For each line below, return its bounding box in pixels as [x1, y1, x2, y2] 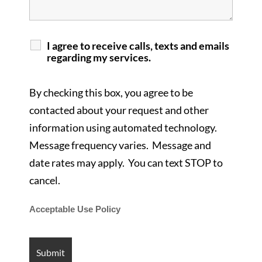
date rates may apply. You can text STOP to [29, 156, 223, 170]
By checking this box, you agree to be [29, 86, 193, 99]
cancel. [29, 174, 65, 187]
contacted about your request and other [29, 104, 209, 117]
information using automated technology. [29, 121, 219, 135]
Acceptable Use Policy [29, 205, 120, 215]
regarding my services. [46, 51, 151, 64]
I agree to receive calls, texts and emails [46, 39, 229, 53]
